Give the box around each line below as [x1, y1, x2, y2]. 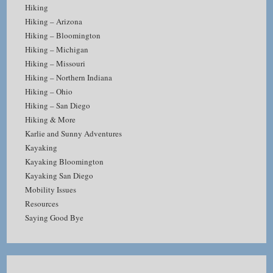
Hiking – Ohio [25, 85, 73, 97]
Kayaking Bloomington [25, 155, 104, 167]
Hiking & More [25, 113, 76, 125]
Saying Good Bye [25, 211, 84, 223]
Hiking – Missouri [25, 57, 86, 69]
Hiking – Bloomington [25, 29, 101, 41]
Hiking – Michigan [25, 43, 89, 55]
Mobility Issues [25, 183, 77, 195]
